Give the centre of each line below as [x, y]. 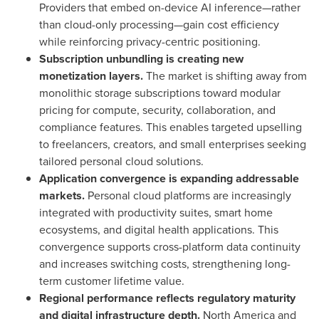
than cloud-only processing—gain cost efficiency [159, 24]
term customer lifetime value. [112, 281]
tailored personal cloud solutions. [121, 161]
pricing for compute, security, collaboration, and [157, 110]
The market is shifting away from [225, 75]
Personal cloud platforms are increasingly [188, 195]
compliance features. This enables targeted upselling [171, 127]
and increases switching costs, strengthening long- [165, 263]
